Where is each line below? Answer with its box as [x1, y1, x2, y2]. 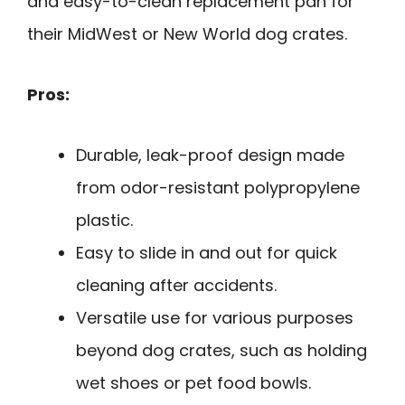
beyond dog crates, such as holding [76, 338, 367, 362]
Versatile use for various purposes [76, 306, 353, 329]
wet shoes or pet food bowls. [76, 371, 311, 394]
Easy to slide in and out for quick [76, 240, 337, 264]
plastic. [76, 208, 133, 231]
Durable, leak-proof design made [76, 143, 344, 166]
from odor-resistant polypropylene [76, 175, 360, 199]
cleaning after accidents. [76, 273, 277, 297]
